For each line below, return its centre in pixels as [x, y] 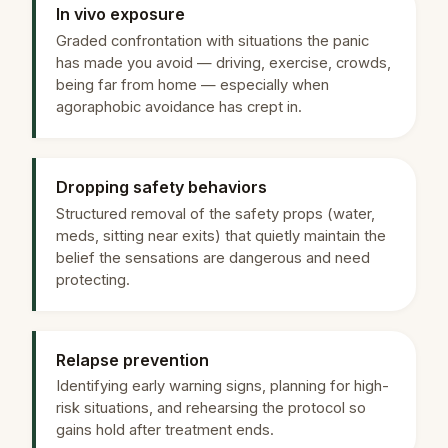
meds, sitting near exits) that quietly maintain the [221, 235]
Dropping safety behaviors [161, 187]
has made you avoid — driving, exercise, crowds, [223, 63]
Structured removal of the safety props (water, [215, 213]
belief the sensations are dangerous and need [213, 257]
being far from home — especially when [192, 85]
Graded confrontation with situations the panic [212, 41]
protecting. [93, 279]
